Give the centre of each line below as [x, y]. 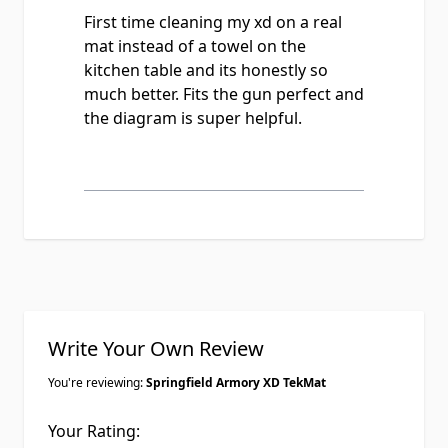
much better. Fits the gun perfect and [224, 94]
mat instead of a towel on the [195, 46]
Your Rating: [94, 431]
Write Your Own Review [156, 348]
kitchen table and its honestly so [206, 70]
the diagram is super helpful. [193, 118]
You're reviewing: [97, 382]
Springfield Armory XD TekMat [236, 382]
